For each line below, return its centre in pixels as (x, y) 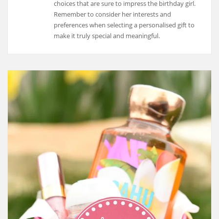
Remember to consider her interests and (113, 14)
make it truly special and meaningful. (107, 35)
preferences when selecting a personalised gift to (124, 25)
